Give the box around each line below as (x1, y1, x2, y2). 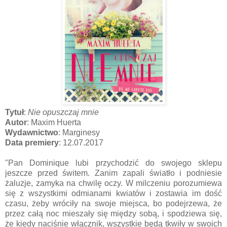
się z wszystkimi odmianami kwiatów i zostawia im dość (5, 188, 222, 198)
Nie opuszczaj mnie (28, 107, 99, 117)
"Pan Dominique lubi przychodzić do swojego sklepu (5, 158, 222, 167)
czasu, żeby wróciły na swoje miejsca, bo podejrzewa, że (5, 199, 222, 208)
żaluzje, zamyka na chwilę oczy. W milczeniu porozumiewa (5, 178, 222, 187)
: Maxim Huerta (27, 118, 81, 127)
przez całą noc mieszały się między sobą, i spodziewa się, (5, 209, 222, 218)
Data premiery (5, 138, 59, 147)
